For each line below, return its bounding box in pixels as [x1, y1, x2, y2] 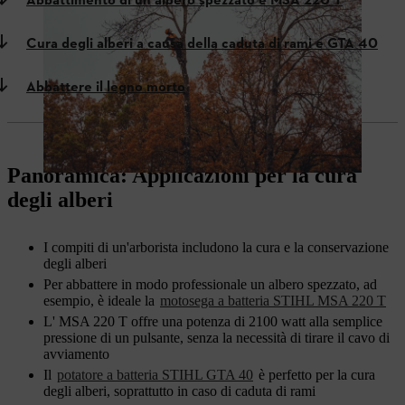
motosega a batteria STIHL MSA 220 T [160, 293, 386, 308]
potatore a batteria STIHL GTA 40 [57, 367, 253, 382]
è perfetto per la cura [255, 367, 375, 382]
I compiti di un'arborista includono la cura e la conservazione [43, 240, 389, 255]
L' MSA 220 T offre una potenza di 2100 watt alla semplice [43, 314, 382, 329]
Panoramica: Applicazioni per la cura [7, 164, 357, 187]
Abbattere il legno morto [26, 78, 185, 98]
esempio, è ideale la [43, 293, 158, 308]
